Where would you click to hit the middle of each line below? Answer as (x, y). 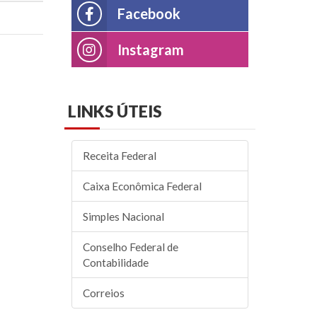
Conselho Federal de (131, 247)
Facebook (149, 13)
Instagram (151, 50)
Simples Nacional (123, 217)
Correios (104, 293)
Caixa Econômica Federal (142, 186)
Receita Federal (120, 156)
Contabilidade (116, 263)
